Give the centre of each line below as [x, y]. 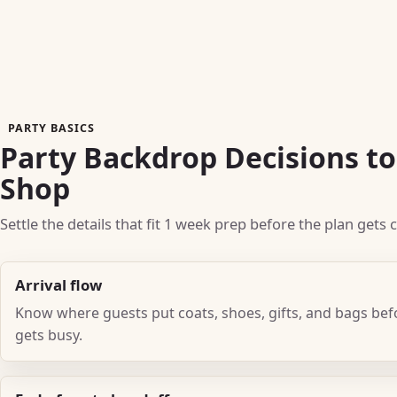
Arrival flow [58, 285]
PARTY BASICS [51, 128]
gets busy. [49, 335]
